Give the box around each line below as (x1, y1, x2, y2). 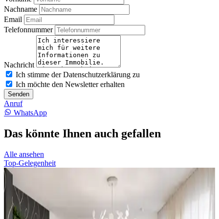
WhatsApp (14, 109, 47, 117)
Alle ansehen (4, 150, 44, 158)
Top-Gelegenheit (4, 158, 56, 167)
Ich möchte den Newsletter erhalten (16, 80, 125, 88)
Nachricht (4, 61, 34, 69)
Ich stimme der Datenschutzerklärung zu (16, 70, 140, 79)
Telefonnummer (4, 25, 53, 34)
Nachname (4, 5, 37, 13)
